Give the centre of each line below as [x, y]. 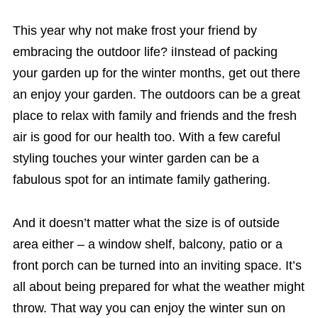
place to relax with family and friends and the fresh [154, 116]
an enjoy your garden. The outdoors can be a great [156, 95]
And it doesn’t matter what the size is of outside [146, 223]
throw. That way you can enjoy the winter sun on [149, 308]
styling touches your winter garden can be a [136, 159]
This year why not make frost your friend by [135, 31]
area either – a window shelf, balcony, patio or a [147, 244]
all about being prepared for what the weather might [158, 286]
